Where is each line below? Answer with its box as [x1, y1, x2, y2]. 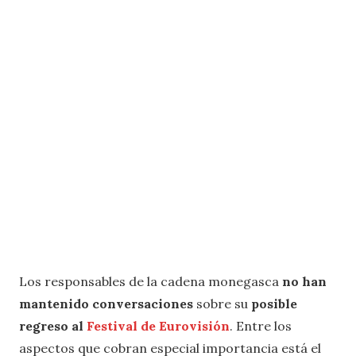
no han [282, 273, 327, 289]
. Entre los [230, 317, 292, 334]
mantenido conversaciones [19, 295, 193, 311]
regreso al [19, 317, 87, 334]
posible [251, 295, 297, 311]
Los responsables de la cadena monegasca [19, 273, 282, 289]
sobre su [193, 295, 251, 311]
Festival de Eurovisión [87, 317, 230, 334]
